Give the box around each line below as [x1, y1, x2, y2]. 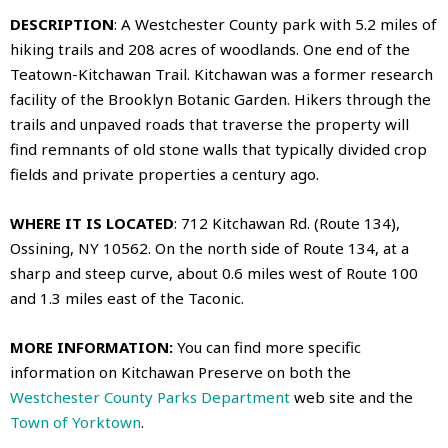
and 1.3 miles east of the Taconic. [10, 287, 244, 308]
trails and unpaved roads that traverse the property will [10, 113, 409, 134]
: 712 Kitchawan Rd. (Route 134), [174, 212, 400, 233]
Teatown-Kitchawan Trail [10, 63, 187, 84]
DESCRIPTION [10, 13, 114, 34]
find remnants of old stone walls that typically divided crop [10, 138, 427, 159]
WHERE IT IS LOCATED [10, 212, 174, 233]
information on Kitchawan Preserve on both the [10, 361, 351, 382]
